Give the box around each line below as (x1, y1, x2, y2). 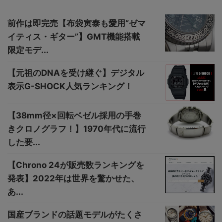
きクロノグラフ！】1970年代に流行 (7, 124, 146, 134)
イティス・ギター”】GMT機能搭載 (7, 32, 140, 42)
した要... (7, 137, 40, 148)
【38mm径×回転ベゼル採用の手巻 (7, 111, 141, 121)
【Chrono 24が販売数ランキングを (7, 160, 144, 170)
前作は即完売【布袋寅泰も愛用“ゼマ (7, 18, 146, 29)
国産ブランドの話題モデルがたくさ (7, 210, 142, 220)
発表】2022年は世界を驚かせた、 (7, 173, 139, 184)
